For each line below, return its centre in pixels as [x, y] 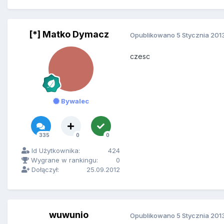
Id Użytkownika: [55, 151]
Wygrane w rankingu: [63, 160]
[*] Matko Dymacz [69, 34]
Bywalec [74, 101]
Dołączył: [44, 170]
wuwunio [69, 215]
